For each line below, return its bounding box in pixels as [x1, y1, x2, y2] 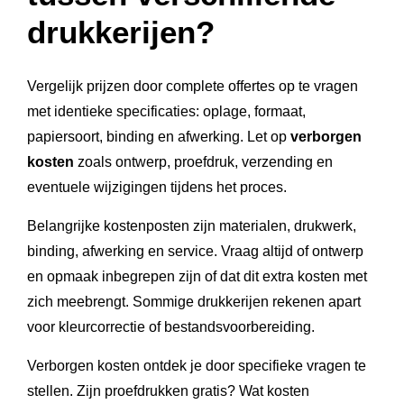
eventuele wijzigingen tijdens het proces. [27, 179, 287, 195]
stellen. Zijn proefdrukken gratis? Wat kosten [27, 383, 309, 399]
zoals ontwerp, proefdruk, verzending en [74, 154, 333, 170]
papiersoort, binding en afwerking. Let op [27, 129, 290, 144]
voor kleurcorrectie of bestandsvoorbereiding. [27, 319, 315, 335]
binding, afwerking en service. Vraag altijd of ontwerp [27, 243, 363, 259]
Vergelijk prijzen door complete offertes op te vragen [27, 78, 358, 94]
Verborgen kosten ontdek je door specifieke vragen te [27, 358, 366, 373]
